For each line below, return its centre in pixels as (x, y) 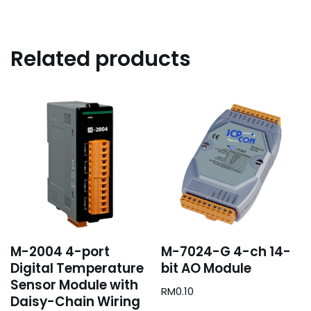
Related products (101, 59)
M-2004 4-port (60, 251)
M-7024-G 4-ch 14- (226, 251)
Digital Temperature (77, 268)
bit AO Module (207, 268)
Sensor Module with (74, 285)
